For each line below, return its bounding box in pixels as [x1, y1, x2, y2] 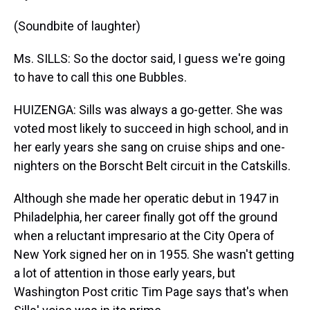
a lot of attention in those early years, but [14, 266, 235, 280]
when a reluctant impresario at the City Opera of [14, 228, 275, 243]
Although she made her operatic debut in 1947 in [14, 191, 279, 206]
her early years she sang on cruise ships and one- [14, 140, 285, 154]
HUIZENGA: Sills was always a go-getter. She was [14, 102, 283, 117]
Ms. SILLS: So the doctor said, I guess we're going [14, 51, 285, 66]
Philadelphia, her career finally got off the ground [14, 210, 277, 224]
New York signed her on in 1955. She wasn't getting [14, 247, 294, 262]
